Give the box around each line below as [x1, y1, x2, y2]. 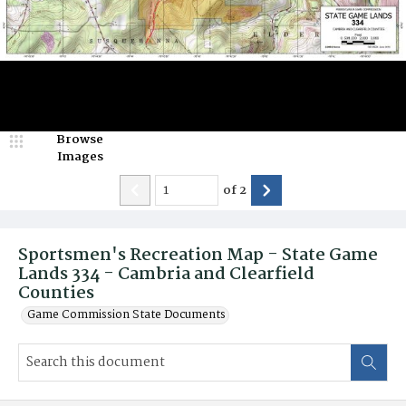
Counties [18, 280, 94, 307]
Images [56, 147, 103, 167]
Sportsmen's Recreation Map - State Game [18, 242, 378, 269]
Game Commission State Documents [27, 305, 226, 324]
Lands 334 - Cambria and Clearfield [18, 261, 314, 288]
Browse [56, 130, 103, 150]
